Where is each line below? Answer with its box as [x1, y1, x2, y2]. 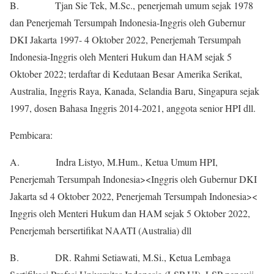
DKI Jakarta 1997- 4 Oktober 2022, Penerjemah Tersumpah [10, 33, 241, 46]
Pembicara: [10, 128, 53, 142]
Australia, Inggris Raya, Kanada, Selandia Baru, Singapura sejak [10, 84, 259, 98]
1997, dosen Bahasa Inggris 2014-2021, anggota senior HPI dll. [10, 102, 256, 115]
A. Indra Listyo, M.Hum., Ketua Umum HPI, [10, 155, 218, 169]
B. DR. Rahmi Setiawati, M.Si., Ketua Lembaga [10, 251, 231, 264]
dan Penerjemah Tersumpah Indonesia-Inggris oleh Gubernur [10, 16, 245, 29]
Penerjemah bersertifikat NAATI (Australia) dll [10, 224, 191, 237]
